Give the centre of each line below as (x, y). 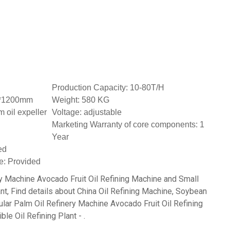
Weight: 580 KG (81, 100)
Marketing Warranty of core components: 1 (128, 125)
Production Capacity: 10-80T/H (108, 88)
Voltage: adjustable (87, 112)
